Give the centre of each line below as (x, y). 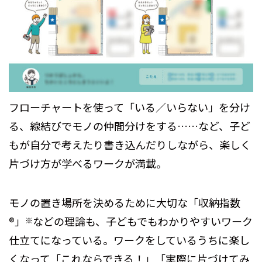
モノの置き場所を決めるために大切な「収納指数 (125, 203)
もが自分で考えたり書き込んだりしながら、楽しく (130, 145)
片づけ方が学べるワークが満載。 (88, 163)
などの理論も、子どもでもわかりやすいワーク (143, 221)
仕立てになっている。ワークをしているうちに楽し (129, 240)
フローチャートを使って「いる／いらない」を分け (130, 107)
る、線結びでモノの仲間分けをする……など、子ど (130, 126)
